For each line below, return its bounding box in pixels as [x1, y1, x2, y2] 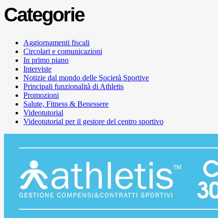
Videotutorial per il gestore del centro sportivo [23, 117, 163, 126]
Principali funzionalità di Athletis [23, 82, 124, 91]
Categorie [4, 3, 84, 25]
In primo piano [23, 55, 69, 64]
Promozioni [23, 91, 59, 99]
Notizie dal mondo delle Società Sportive [23, 73, 149, 82]
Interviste [23, 64, 52, 73]
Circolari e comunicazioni [23, 47, 102, 55]
